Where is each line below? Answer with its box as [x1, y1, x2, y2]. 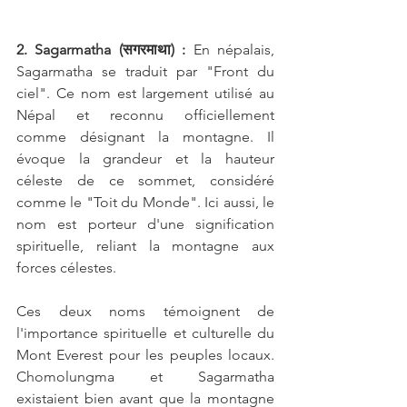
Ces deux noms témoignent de [16, 303, 274, 321]
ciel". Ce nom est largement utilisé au [16, 84, 274, 103]
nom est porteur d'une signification [16, 215, 274, 233]
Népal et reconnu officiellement [16, 106, 274, 124]
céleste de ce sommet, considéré [16, 172, 274, 190]
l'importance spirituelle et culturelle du [16, 324, 274, 342]
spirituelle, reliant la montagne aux [16, 237, 274, 255]
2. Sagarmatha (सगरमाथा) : [16, 41, 186, 59]
